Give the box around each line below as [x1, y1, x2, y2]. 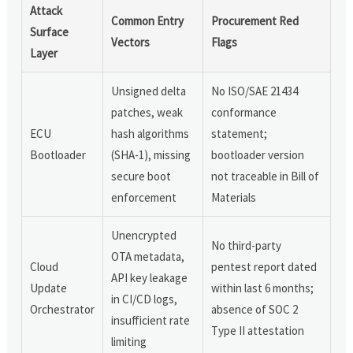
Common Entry [111, 13, 184, 28]
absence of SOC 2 [211, 301, 299, 317]
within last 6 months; [211, 280, 314, 295]
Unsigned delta [111, 83, 187, 98]
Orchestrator [30, 301, 95, 317]
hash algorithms [111, 125, 190, 141]
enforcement [111, 189, 177, 205]
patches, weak [111, 104, 184, 120]
